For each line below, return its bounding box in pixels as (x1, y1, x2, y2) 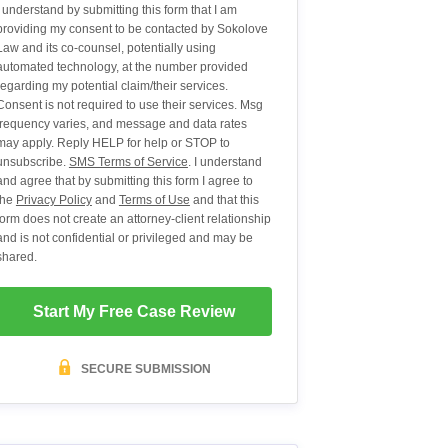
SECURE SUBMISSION (77, 361, 211, 376)
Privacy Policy (15, 193, 92, 208)
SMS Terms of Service (68, 155, 188, 170)
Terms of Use (118, 193, 190, 208)
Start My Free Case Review (32, 303, 235, 321)
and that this (189, 193, 259, 208)
